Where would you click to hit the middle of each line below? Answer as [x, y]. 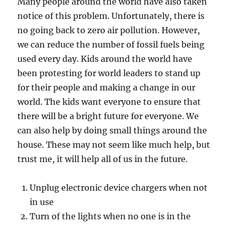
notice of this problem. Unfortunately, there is [111, 16]
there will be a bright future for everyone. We [108, 116]
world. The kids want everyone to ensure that [109, 101]
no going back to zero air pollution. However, [109, 30]
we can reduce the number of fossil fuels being [111, 44]
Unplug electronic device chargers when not [119, 187]
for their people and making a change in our [107, 87]
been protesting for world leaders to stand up [109, 73]
